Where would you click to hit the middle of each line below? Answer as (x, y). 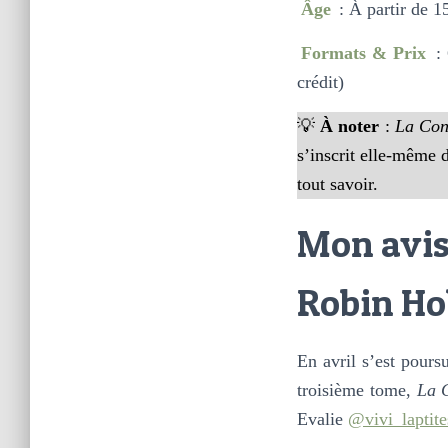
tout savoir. (337, 183)
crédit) (320, 81)
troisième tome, (357, 389)
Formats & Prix (363, 52)
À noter (350, 125)
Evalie (322, 418)
